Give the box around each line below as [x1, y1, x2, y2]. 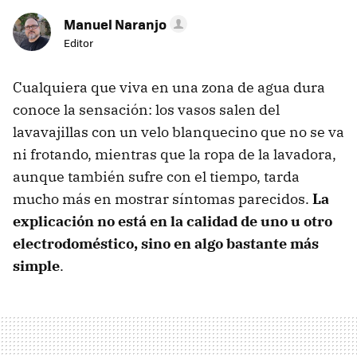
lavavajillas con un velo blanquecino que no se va [13, 123, 344, 142]
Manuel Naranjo [64, 14, 167, 34]
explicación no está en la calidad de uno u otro [13, 212, 332, 231]
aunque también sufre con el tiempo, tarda [13, 167, 300, 186]
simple [13, 257, 60, 276]
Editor [64, 35, 93, 51]
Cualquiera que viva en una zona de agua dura [13, 78, 325, 97]
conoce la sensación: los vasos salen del [13, 100, 280, 120]
